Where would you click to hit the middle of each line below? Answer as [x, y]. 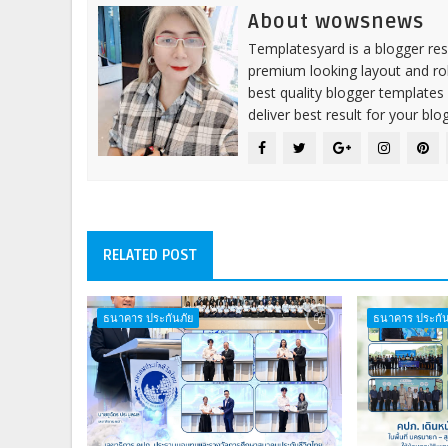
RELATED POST [150, 254]
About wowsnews [336, 21]
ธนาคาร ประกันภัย [148, 317]
